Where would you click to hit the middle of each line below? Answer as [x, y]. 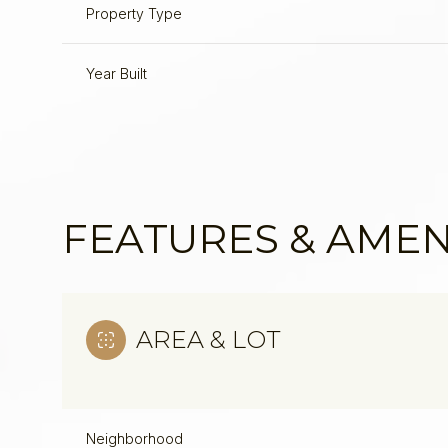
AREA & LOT [208, 339]
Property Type [134, 13]
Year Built [116, 73]
